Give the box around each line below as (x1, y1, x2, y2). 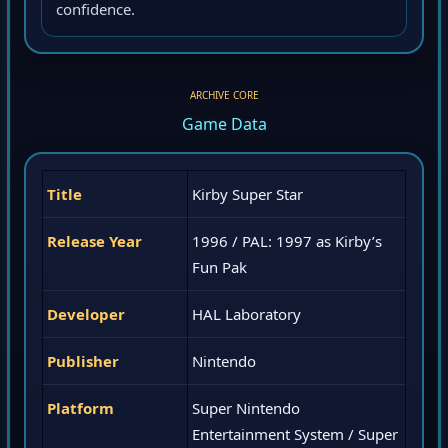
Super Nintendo (192, 401, 300, 422)
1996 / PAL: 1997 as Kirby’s (192, 234, 382, 255)
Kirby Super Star (192, 187, 303, 208)
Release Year (47, 234, 142, 255)
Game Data (181, 116, 267, 139)
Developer (47, 307, 125, 328)
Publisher (47, 354, 119, 375)
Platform (47, 401, 114, 422)
